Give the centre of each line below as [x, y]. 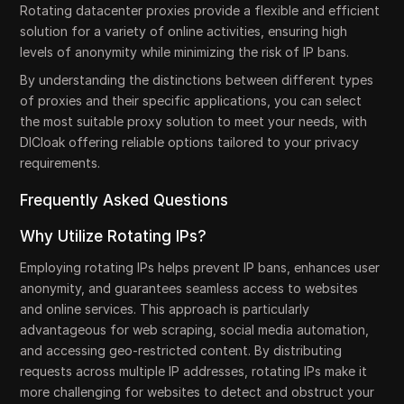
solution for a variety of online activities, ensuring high [184, 31]
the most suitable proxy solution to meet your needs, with [194, 121]
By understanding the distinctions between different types [197, 80]
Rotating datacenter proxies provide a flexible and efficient [200, 10]
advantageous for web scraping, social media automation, [195, 330]
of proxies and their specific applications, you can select [191, 101]
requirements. [60, 163]
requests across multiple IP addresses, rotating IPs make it [194, 371]
